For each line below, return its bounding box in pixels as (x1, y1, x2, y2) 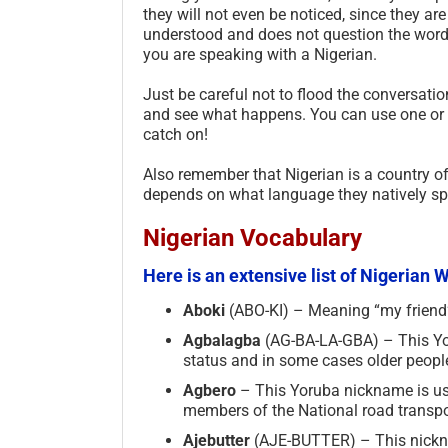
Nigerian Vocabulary (143, 223, 362, 252)
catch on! (143, 124, 208, 144)
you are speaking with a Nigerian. (143, 44, 377, 64)
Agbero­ (183, 380, 240, 400)
